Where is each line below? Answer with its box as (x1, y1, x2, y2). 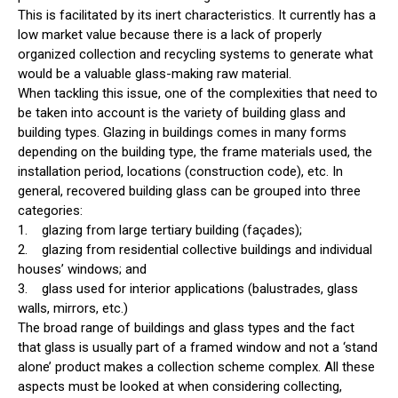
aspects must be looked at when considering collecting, (18, 378, 342, 395)
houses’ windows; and (18, 261, 147, 278)
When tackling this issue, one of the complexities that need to (18, 85, 378, 102)
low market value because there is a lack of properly (18, 27, 322, 44)
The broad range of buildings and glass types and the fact (18, 320, 354, 337)
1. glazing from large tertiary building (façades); (18, 222, 302, 239)
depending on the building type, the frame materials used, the (18, 144, 372, 161)
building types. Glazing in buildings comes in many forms (18, 124, 346, 141)
